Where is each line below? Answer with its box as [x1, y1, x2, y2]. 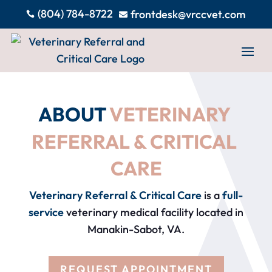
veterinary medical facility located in [64, 205, 243, 220]
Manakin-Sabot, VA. [87, 222, 185, 237]
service [29, 205, 64, 220]
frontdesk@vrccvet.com [131, 7, 246, 21]
